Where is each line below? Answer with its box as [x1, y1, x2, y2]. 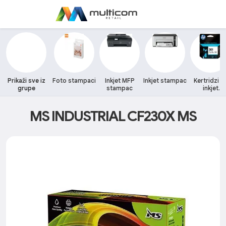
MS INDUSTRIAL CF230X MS [30, 107, 196, 125]
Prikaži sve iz [7, 77, 45, 84]
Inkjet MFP [104, 77, 135, 84]
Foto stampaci [52, 77, 96, 84]
